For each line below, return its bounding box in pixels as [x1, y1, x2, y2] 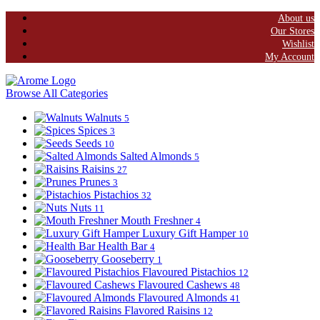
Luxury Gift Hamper [142, 227, 239, 239]
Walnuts [85, 111, 124, 124]
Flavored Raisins [124, 304, 203, 316]
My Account [265, 51, 314, 62]
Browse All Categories [6, 87, 108, 99]
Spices [78, 124, 110, 136]
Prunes [79, 176, 113, 188]
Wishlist [282, 39, 314, 49]
